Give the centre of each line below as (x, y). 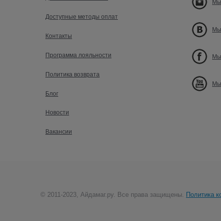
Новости (57, 113)
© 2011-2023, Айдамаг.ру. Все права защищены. (113, 195)
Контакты (59, 36)
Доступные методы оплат (82, 17)
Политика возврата (73, 74)
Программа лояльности (78, 55)
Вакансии (59, 132)
